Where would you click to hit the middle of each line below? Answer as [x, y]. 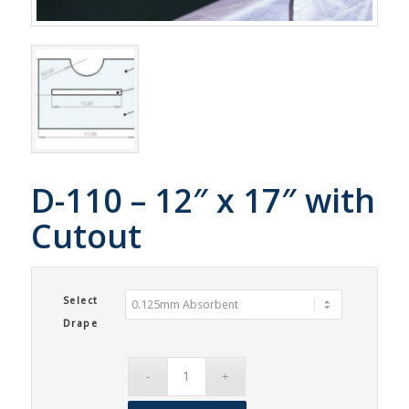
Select [80, 300]
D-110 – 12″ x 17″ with [203, 200]
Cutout [86, 236]
